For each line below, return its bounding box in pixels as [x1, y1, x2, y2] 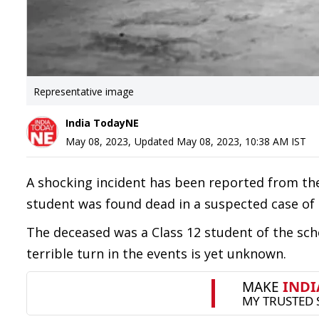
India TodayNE [66, 116, 139, 130]
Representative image [33, 85, 134, 98]
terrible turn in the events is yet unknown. [26, 245, 286, 262]
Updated [135, 135, 177, 148]
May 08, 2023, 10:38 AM [177, 135, 288, 148]
